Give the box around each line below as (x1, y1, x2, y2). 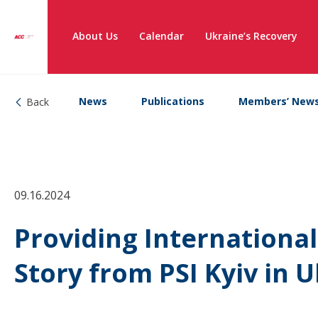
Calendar (139, 29, 184, 43)
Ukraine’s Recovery (205, 29, 297, 43)
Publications (141, 94, 204, 108)
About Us (72, 29, 118, 43)
